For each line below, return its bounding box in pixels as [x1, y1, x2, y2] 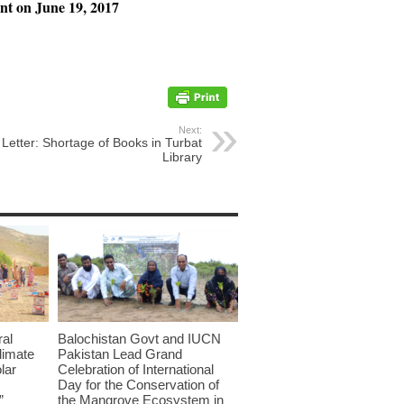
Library [162, 150, 202, 165]
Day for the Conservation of [58, 376, 219, 392]
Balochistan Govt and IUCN [58, 330, 221, 346]
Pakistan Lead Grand [58, 345, 182, 362]
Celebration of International [58, 361, 214, 377]
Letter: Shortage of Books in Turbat [2, 135, 202, 151]
